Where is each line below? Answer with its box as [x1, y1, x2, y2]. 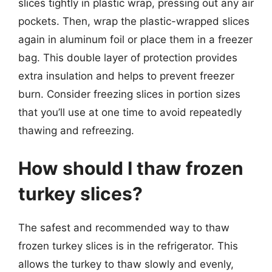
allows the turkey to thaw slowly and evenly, [18, 257, 234, 270]
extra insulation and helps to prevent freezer [18, 70, 234, 82]
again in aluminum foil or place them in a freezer [18, 33, 253, 46]
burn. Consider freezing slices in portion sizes [18, 88, 240, 100]
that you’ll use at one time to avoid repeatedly [18, 106, 242, 118]
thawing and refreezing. [18, 124, 134, 137]
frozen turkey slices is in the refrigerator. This [18, 239, 238, 252]
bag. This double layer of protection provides [18, 52, 237, 64]
